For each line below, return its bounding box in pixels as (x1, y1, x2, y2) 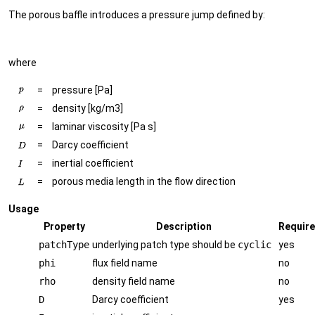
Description (156, 220, 212, 232)
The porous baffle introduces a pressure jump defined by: (8, 8, 265, 20)
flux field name (92, 257, 157, 269)
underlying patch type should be (92, 238, 238, 250)
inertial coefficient (52, 157, 134, 169)
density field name (92, 275, 175, 287)
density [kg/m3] (52, 102, 123, 114)
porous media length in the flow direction (52, 175, 236, 187)
